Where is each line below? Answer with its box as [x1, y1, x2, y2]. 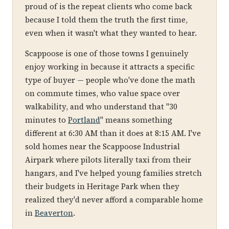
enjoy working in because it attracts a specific [25, 61, 195, 72]
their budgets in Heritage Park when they [25, 181, 179, 192]
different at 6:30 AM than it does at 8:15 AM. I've [25, 128, 201, 139]
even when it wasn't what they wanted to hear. [25, 28, 197, 38]
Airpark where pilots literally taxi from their [25, 154, 191, 165]
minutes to [25, 114, 68, 125]
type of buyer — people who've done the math [25, 75, 195, 85]
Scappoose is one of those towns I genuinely [25, 48, 189, 59]
